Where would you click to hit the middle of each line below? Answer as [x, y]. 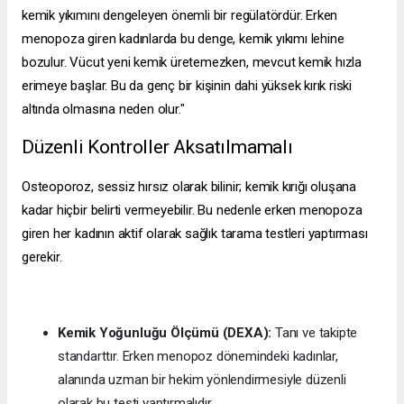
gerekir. [44, 257]
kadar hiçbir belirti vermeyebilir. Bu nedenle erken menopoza [192, 211]
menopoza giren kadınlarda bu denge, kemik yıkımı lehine [183, 39]
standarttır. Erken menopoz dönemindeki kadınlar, [198, 357]
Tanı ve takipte [315, 333]
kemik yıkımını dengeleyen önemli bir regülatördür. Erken [180, 16]
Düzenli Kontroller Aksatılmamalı [157, 147]
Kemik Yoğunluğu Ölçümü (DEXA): [165, 333]
